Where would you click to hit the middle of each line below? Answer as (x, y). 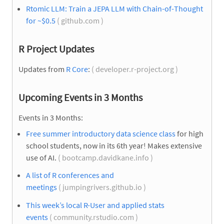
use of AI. (41, 158)
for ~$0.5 (41, 21)
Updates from (42, 69)
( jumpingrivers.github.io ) (102, 187)
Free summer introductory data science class (101, 134)
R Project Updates (56, 49)
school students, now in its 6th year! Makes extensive (114, 146)
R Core (77, 69)
